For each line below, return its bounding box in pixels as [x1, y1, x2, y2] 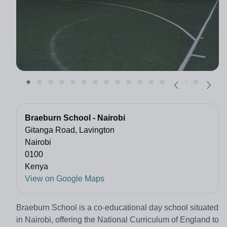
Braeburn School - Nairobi [25, 113, 125, 123]
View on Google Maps [25, 174, 104, 183]
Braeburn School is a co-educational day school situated [16, 203, 218, 212]
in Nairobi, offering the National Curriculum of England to [16, 215, 219, 224]
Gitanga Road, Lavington [25, 126, 115, 135]
